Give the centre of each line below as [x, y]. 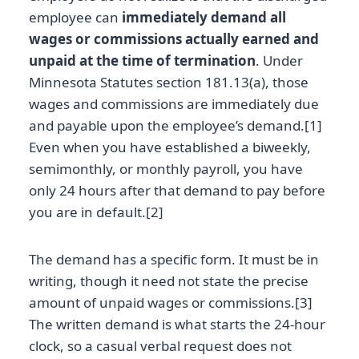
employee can [75, 18]
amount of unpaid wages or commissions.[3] [171, 303]
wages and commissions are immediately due [174, 104]
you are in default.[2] [96, 212]
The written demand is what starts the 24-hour [177, 325]
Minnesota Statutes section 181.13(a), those [169, 83]
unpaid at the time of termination [142, 61]
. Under [279, 61]
